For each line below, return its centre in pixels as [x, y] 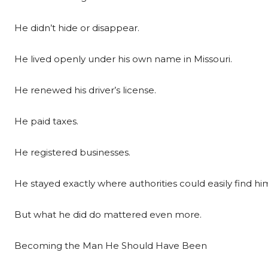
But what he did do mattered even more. [108, 214]
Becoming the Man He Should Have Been [111, 246]
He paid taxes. [46, 121]
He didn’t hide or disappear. [77, 28]
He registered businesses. [72, 152]
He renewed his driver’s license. [85, 90]
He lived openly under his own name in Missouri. [123, 59]
